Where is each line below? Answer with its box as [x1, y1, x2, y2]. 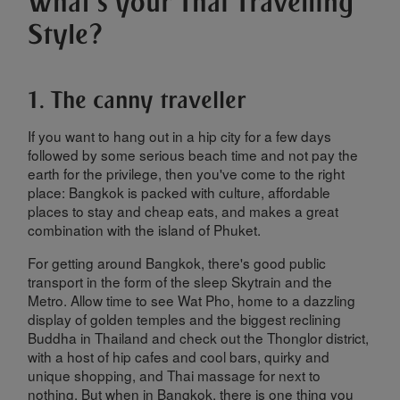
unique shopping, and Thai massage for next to [28, 364, 321, 385]
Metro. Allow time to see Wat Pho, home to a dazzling [28, 289, 356, 310]
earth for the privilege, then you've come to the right [28, 163, 346, 184]
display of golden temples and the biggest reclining [28, 308, 342, 329]
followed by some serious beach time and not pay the [28, 145, 359, 165]
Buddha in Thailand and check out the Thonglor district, [28, 327, 370, 347]
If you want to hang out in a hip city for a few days [28, 126, 332, 146]
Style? [28, 16, 104, 50]
